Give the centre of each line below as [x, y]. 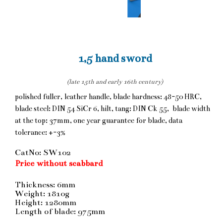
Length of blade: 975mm [60, 211]
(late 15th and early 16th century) [115, 82]
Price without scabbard [59, 163]
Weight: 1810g [42, 194]
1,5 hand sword [115, 58]
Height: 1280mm [46, 202]
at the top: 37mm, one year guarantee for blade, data [99, 120]
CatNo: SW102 [43, 152]
